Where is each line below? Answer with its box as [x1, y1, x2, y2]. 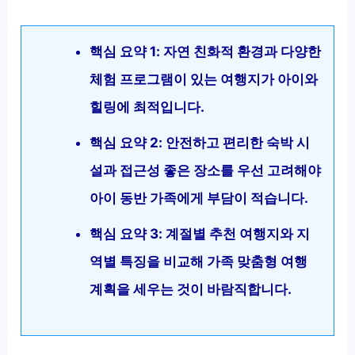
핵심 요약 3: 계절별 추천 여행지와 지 [90, 225, 311, 242]
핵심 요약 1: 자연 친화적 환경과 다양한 [90, 43, 322, 59]
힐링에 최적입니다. [90, 98, 205, 115]
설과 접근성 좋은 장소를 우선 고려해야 [90, 162, 322, 178]
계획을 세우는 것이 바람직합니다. [90, 281, 292, 297]
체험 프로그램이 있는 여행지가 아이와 [90, 71, 319, 87]
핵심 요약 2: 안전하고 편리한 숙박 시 [90, 134, 311, 151]
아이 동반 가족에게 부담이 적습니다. [90, 189, 309, 206]
